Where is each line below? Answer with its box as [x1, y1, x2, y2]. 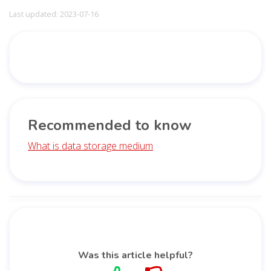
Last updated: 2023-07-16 [9, 8, 99, 19]
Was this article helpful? [78, 248, 193, 262]
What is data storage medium [28, 139, 153, 152]
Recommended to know [28, 115, 191, 135]
